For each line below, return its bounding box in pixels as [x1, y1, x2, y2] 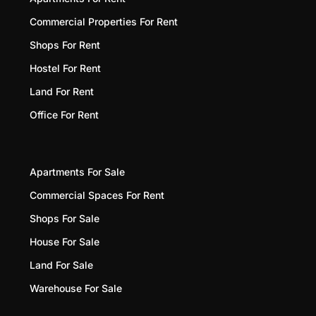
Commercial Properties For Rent [30, 15, 178, 28]
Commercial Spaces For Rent [30, 188, 164, 201]
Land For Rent [30, 85, 94, 97]
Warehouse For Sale [30, 281, 122, 294]
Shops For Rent [30, 38, 100, 51]
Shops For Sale [30, 212, 99, 224]
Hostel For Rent [30, 61, 101, 74]
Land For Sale [30, 258, 93, 271]
